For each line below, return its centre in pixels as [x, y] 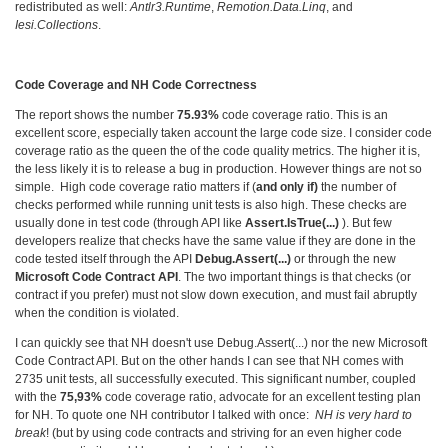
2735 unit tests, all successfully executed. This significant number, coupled [215, 379]
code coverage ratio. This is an [303, 115]
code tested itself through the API [105, 259]
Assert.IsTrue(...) [292, 223]
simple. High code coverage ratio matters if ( [135, 187]
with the [37, 397]
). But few [365, 223]
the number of [357, 187]
